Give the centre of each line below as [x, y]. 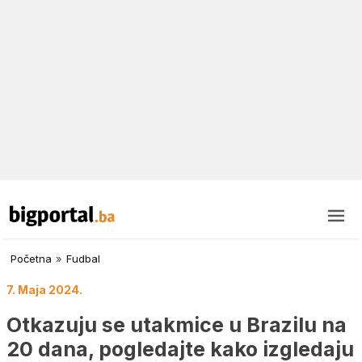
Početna [31, 259]
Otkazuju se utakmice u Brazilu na [177, 324]
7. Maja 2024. [44, 290]
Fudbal [83, 259]
